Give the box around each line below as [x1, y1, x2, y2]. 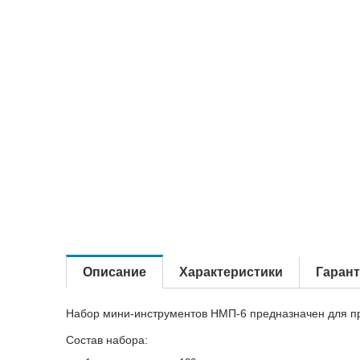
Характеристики [179, 265, 283, 279]
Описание [83, 265, 146, 279]
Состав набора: [66, 333, 148, 346]
